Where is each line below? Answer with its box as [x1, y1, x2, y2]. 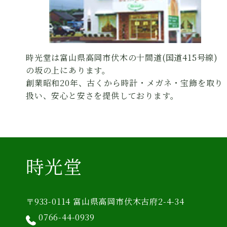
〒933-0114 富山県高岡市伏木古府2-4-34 [26, 196, 184, 207]
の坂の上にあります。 [26, 64, 110, 76]
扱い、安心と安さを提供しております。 [26, 90, 179, 101]
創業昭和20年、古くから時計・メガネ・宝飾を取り [26, 77, 223, 89]
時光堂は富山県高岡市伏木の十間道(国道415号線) [26, 52, 218, 63]
